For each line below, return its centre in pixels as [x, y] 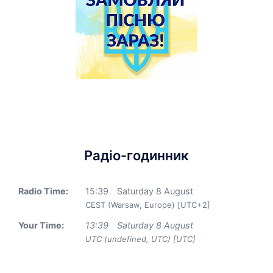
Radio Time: [43, 191]
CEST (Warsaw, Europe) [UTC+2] [148, 205]
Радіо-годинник [136, 155]
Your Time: [41, 225]
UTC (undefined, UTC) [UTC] [140, 239]
